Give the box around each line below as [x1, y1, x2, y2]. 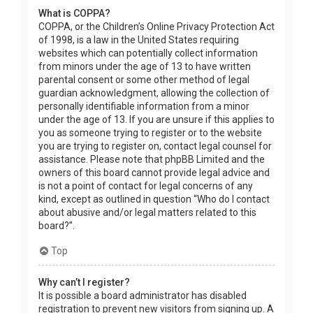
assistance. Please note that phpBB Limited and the [38, 154, 265, 166]
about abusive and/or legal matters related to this [38, 207, 256, 219]
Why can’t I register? [38, 277, 130, 289]
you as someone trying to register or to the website [38, 127, 262, 139]
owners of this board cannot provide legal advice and [38, 167, 270, 179]
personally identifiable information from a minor [38, 101, 249, 112]
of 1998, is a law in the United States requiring [38, 34, 239, 46]
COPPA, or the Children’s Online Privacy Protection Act [38, 21, 275, 33]
